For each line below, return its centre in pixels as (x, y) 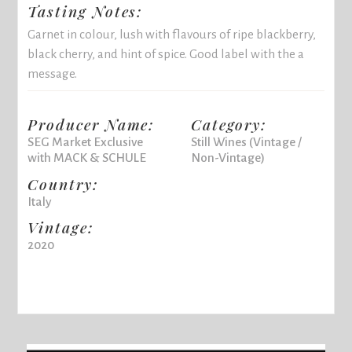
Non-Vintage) (227, 157)
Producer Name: (92, 124)
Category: (229, 124)
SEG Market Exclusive (86, 141)
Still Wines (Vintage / (246, 141)
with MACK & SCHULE (87, 157)
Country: (63, 183)
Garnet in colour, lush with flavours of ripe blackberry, (172, 34)
